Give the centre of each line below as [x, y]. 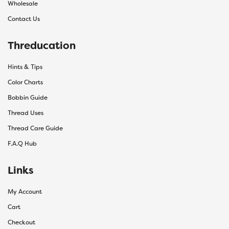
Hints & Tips [25, 67]
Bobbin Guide [28, 98]
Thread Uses [26, 113]
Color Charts [25, 83]
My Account [25, 192]
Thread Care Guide [35, 129]
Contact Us [24, 19]
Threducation [42, 46]
